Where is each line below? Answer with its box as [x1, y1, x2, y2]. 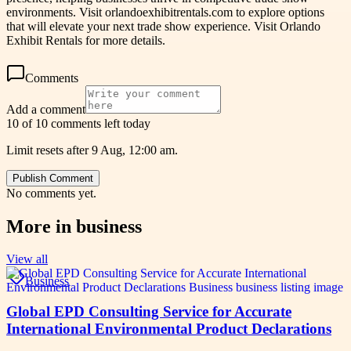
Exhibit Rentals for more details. [6, 33, 165, 47]
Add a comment [6, 102, 85, 116]
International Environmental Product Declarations [6, 320, 331, 338]
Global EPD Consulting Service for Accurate [6, 303, 291, 320]
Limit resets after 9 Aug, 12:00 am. [6, 143, 178, 157]
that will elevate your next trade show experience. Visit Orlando [6, 19, 320, 33]
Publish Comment [13, 172, 93, 184]
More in [6, 215, 76, 237]
